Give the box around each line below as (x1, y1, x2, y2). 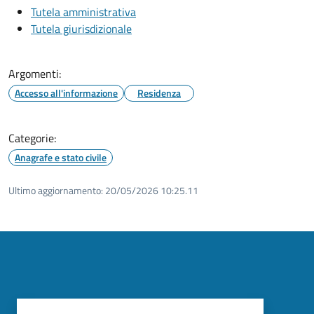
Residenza (137, 85, 181, 100)
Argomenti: (8, 64, 61, 82)
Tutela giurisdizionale (31, 20, 132, 37)
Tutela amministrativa (31, 3, 136, 20)
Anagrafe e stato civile (15, 149, 107, 165)
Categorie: (8, 129, 56, 146)
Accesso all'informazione (15, 85, 118, 100)
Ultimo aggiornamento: (8, 182, 103, 198)
